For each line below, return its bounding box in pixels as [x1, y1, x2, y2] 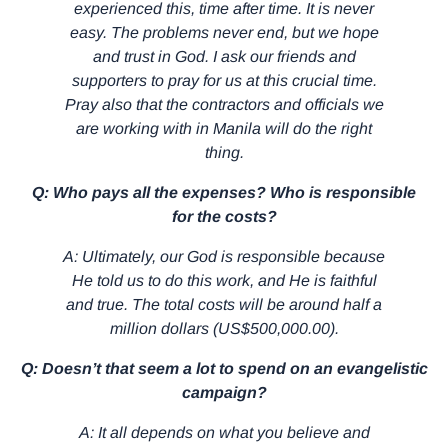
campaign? [181, 383, 267, 401]
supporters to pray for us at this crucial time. [71, 71, 377, 89]
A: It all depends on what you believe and [78, 423, 370, 441]
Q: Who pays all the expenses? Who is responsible [32, 183, 416, 201]
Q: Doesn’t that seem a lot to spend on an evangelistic [20, 359, 428, 377]
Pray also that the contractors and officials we [64, 95, 384, 113]
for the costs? [171, 207, 277, 225]
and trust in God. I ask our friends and [92, 47, 356, 65]
